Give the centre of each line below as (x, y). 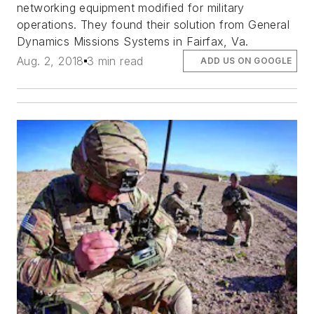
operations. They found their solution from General (153, 24)
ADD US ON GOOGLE (246, 60)
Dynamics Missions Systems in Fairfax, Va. (133, 41)
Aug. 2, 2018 (50, 61)
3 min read (115, 61)
